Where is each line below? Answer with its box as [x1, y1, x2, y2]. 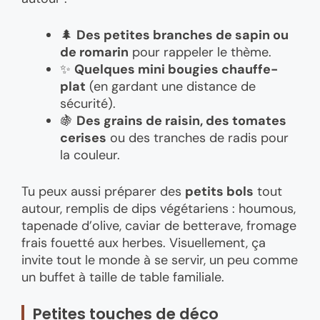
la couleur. [60, 146, 120, 164]
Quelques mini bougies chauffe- [74, 60, 278, 78]
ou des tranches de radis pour [106, 129, 289, 146]
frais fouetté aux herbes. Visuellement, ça [21, 234, 266, 251]
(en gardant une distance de [86, 77, 256, 95]
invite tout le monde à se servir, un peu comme [21, 251, 298, 269]
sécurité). [60, 94, 116, 112]
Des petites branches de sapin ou [76, 26, 289, 44]
